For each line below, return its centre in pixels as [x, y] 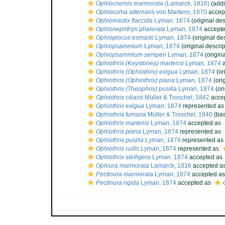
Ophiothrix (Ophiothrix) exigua [137, 72]
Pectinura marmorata [125, 174]
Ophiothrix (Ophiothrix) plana [135, 80]
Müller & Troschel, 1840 [179, 115]
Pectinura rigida [118, 183]
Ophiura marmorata [123, 166]
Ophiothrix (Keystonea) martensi [140, 63]
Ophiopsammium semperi [131, 55]
